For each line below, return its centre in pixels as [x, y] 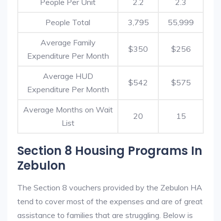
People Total [68, 22]
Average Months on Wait [68, 110]
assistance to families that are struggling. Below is [105, 215]
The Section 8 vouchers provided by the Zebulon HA [110, 187]
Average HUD [68, 76]
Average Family [68, 42]
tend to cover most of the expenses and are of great [110, 201]
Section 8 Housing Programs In [110, 151]
